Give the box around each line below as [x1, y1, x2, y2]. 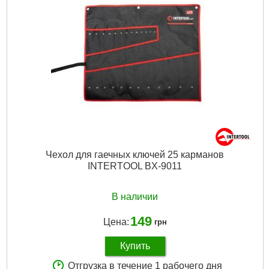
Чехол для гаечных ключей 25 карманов [46, 149, 224, 160]
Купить [119, 240, 150, 251]
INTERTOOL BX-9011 [88, 160, 182, 171]
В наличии [112, 192, 158, 202]
